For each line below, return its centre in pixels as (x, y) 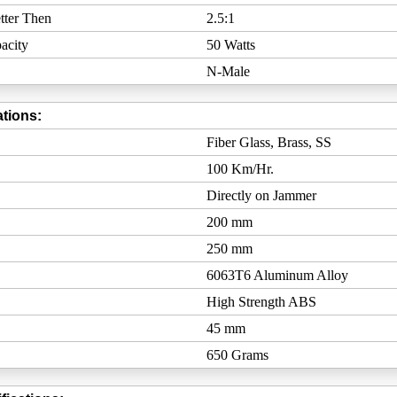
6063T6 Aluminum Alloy (277, 275)
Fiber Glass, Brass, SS (269, 142)
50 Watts (230, 45)
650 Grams (237, 355)
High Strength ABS (261, 302)
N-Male (228, 71)
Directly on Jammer (261, 195)
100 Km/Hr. (240, 169)
